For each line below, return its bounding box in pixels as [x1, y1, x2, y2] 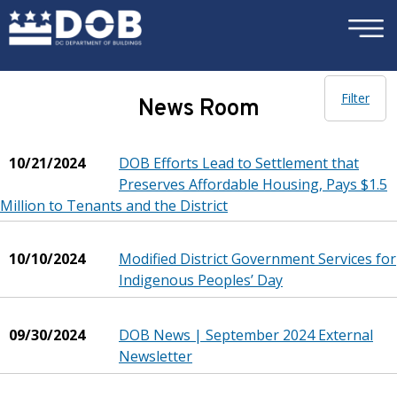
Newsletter [119, 346, 192, 366]
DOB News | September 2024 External [119, 324, 373, 345]
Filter [341, 90, 370, 106]
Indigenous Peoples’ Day [119, 269, 283, 290]
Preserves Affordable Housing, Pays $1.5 [119, 174, 387, 194]
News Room [137, 95, 260, 124]
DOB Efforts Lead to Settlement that [119, 152, 359, 173]
